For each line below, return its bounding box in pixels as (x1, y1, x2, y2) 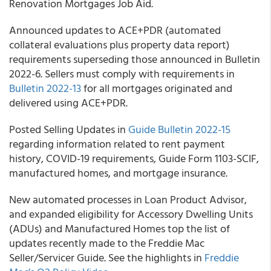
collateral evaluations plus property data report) (9, 36, 230, 53)
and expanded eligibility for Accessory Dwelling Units (9, 206, 253, 222)
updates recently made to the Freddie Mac (9, 235, 204, 251)
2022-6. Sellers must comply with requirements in (9, 65, 235, 82)
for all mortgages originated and (81, 80, 232, 96)
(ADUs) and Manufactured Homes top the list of (9, 220, 230, 237)
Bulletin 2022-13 (9, 80, 81, 96)
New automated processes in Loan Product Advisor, (9, 191, 247, 207)
